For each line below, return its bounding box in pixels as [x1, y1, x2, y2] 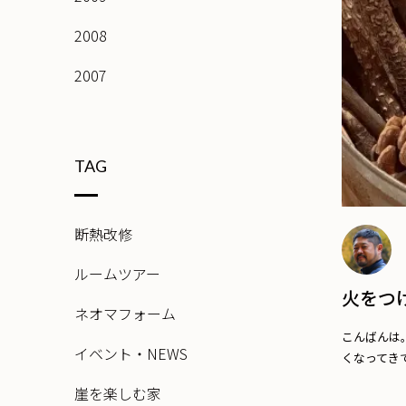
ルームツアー [73, 263, 160, 285]
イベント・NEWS [73, 343, 188, 365]
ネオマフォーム [73, 303, 176, 325]
